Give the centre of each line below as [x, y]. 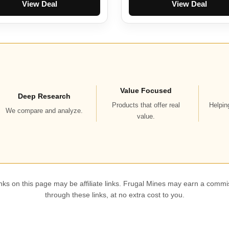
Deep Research [44, 96]
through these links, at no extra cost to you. [114, 195]
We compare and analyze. [44, 110]
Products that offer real [146, 105]
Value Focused [146, 90]
